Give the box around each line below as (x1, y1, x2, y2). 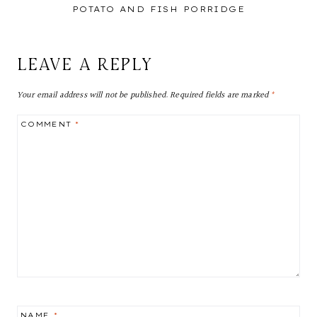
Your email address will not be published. (17, 88, 168, 102)
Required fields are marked (170, 88, 271, 102)
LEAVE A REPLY (17, 53, 153, 75)
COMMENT (21, 119, 76, 129)
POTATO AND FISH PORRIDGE (71, 4, 246, 14)
